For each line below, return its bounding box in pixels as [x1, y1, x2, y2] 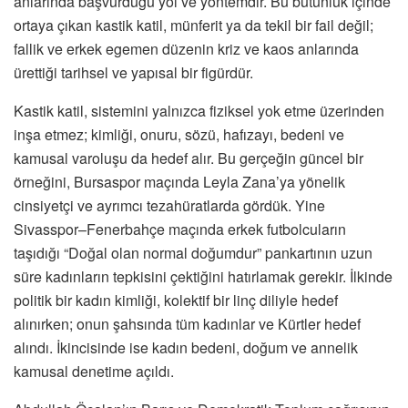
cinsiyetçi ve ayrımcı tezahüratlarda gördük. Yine [14, 195, 325, 217]
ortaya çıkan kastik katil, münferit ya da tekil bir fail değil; [14, 15, 373, 36]
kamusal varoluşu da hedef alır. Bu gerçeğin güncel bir [14, 148, 363, 169]
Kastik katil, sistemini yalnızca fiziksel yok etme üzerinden [14, 100, 384, 122]
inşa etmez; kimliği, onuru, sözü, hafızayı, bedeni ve [14, 124, 344, 146]
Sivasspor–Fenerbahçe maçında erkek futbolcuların [14, 219, 346, 240]
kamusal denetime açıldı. [14, 361, 174, 382]
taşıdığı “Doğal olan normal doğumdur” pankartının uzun [14, 242, 372, 264]
